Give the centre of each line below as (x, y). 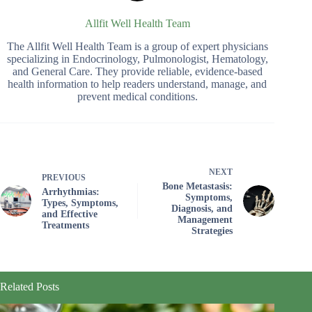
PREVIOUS (64, 177)
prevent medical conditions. (137, 96)
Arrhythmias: (71, 192)
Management (205, 219)
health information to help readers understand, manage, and (138, 84)
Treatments (65, 225)
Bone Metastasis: (198, 186)
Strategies (212, 231)
